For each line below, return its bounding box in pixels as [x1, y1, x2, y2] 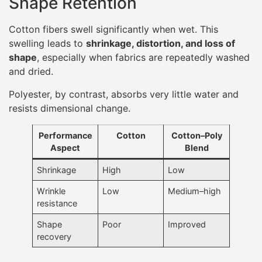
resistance [37, 198, 78, 208]
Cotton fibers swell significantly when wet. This [9, 23, 218, 36]
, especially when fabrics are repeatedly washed [37, 51, 250, 64]
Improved [168, 219, 206, 229]
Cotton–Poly [171, 130, 222, 140]
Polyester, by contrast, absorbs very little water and [9, 88, 239, 100]
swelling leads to [9, 37, 86, 50]
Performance [38, 130, 92, 140]
